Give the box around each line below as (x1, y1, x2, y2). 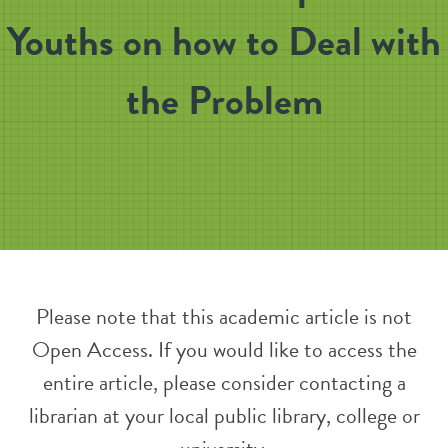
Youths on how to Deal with (7, 12, 441, 71)
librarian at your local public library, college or (28, 399, 420, 432)
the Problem (125, 71, 323, 130)
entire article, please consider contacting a (42, 366, 406, 399)
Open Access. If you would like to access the (31, 333, 417, 366)
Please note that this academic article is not (36, 300, 412, 333)
